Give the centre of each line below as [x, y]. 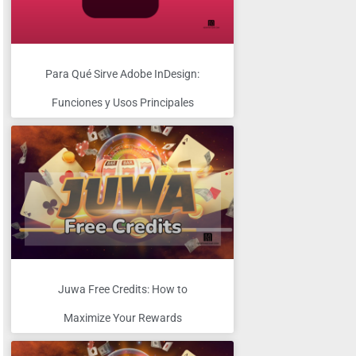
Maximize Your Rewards [122, 318]
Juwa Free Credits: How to [122, 290]
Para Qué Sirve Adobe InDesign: [122, 74]
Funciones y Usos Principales [122, 102]
